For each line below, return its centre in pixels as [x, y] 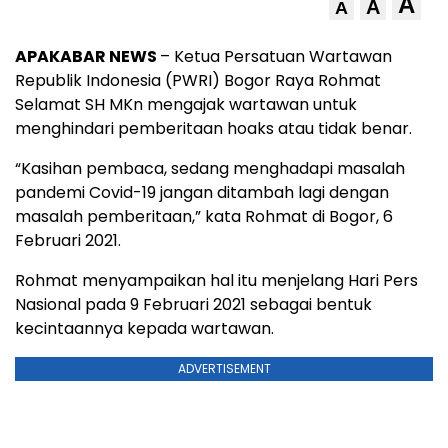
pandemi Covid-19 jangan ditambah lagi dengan [202, 192]
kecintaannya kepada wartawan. [144, 328]
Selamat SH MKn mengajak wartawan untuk [186, 104]
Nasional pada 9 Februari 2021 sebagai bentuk [193, 304]
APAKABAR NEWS [87, 56]
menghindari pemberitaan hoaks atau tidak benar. [213, 128]
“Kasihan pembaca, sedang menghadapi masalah [210, 168]
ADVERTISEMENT [224, 368]
